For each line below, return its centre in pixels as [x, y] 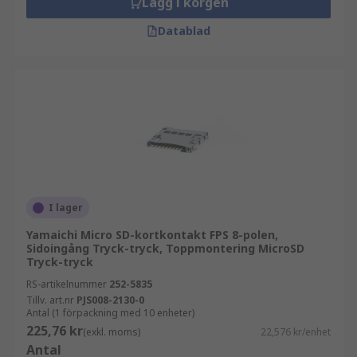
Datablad [184, 31]
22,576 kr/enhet [296, 332]
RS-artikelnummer [67, 284]
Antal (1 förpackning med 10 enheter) [110, 313]
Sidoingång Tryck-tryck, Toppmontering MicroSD [165, 248]
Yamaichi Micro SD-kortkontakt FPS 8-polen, [152, 235]
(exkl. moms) [112, 332]
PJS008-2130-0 [110, 300]
